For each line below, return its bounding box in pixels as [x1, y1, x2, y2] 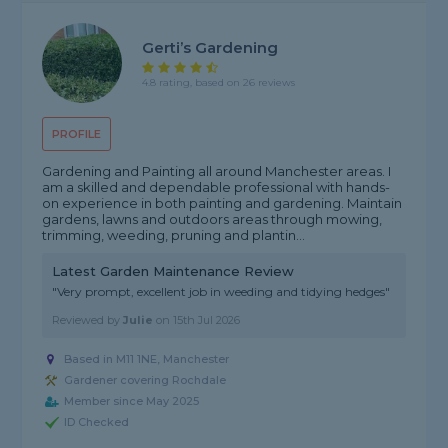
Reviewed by [52, 313, 124, 328]
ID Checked [64, 415, 130, 430]
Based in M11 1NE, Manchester [64, 352, 230, 367]
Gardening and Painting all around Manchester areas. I [42, 163, 392, 180]
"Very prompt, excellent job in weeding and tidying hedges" [52, 284, 391, 300]
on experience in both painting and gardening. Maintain [42, 195, 403, 212]
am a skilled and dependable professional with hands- [42, 179, 391, 196]
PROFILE [52, 127, 102, 142]
